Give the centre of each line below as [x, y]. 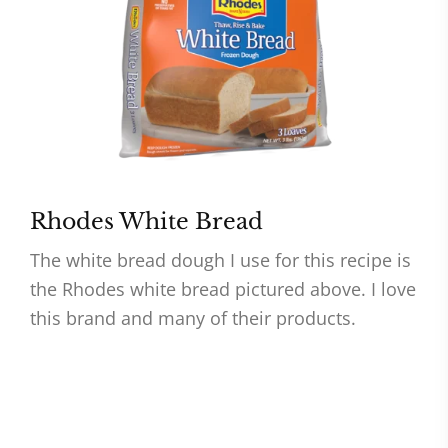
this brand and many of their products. [193, 318]
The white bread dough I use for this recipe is [220, 260]
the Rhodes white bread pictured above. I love [223, 289]
